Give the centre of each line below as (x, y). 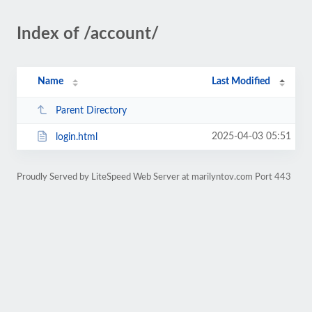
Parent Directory (91, 110)
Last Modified (241, 81)
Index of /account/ (88, 34)
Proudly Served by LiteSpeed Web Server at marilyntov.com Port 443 (154, 177)
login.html (76, 137)
